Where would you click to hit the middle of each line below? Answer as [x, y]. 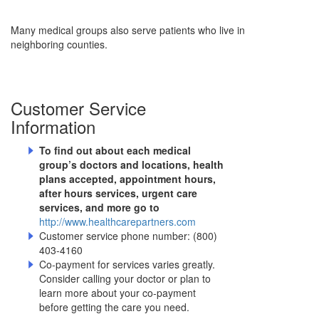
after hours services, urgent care [118, 193]
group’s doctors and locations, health [131, 165]
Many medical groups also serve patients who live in [128, 30]
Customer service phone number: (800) [128, 236]
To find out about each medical [115, 151]
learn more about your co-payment [117, 293]
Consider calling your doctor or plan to [125, 279]
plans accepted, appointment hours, [127, 179]
